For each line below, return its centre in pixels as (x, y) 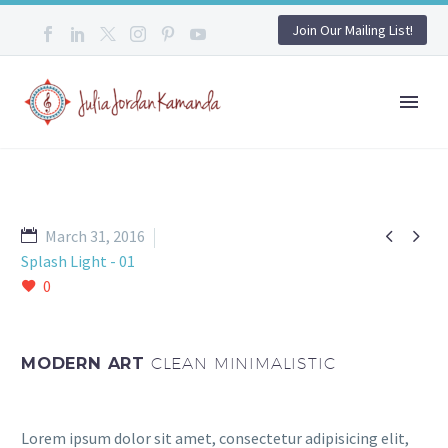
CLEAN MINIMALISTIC (243, 363)
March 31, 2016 (95, 236)
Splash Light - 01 (78, 261)
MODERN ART (86, 363)
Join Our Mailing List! (352, 30)
